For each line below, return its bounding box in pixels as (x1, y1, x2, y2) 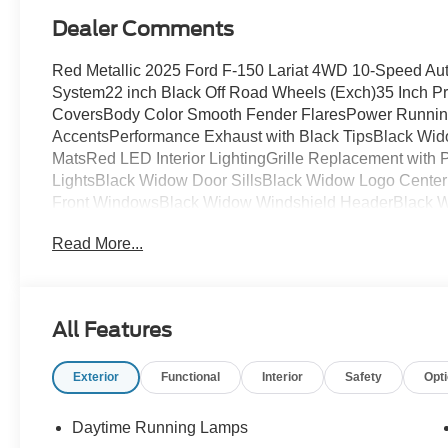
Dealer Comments (52, 16, 235, 41)
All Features (52, 317, 172, 342)
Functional (161, 369, 221, 384)
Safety (345, 369, 383, 384)
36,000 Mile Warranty (52, 215, 203, 233)
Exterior (73, 369, 120, 384)
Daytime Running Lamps (72, 418, 249, 436)
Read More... (52, 234, 144, 252)
